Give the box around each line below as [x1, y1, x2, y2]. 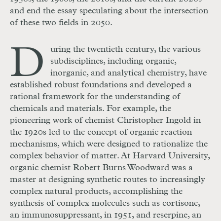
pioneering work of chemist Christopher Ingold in [10, 116, 201, 125]
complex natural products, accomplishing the [10, 187, 183, 196]
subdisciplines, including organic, [50, 57, 176, 66]
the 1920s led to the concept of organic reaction [10, 128, 192, 137]
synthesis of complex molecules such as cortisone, [10, 199, 200, 208]
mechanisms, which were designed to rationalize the [10, 140, 208, 149]
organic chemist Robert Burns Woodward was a [10, 163, 193, 173]
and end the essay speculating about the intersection [10, 6, 208, 16]
